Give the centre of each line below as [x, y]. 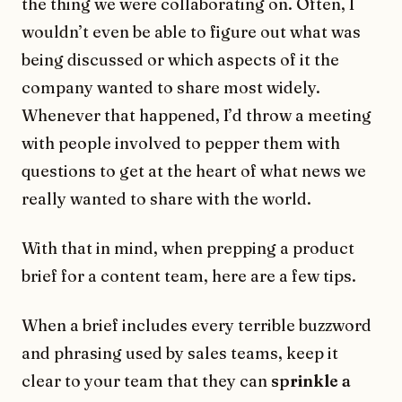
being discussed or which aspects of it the [180, 59]
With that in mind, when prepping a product [188, 248]
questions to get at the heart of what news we [194, 170]
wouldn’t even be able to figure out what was [191, 31]
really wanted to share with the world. [166, 198]
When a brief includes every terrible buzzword [197, 325]
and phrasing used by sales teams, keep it [180, 353]
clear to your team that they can [146, 380]
